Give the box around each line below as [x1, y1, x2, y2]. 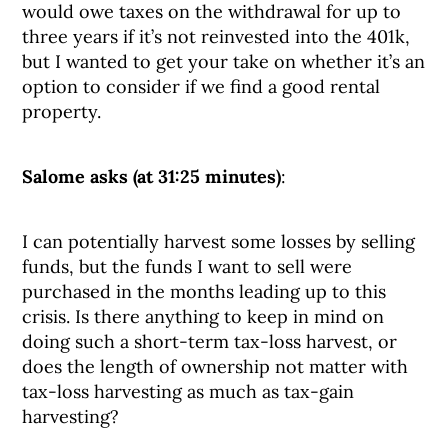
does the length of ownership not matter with [22, 355, 409, 378]
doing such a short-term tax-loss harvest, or [22, 330, 398, 353]
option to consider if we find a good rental [22, 75, 381, 98]
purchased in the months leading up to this [22, 280, 387, 303]
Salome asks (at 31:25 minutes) [22, 165, 282, 188]
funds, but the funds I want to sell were [22, 255, 353, 278]
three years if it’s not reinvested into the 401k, [22, 25, 411, 48]
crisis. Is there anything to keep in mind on [22, 305, 385, 328]
